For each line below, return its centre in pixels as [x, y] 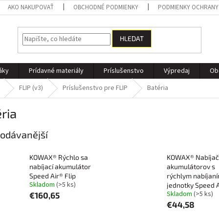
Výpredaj [177, 71]
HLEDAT [132, 39]
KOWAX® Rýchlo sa [59, 157]
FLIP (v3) [31, 88]
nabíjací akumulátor [60, 167]
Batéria [158, 88]
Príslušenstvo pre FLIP [95, 88]
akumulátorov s [191, 167]
